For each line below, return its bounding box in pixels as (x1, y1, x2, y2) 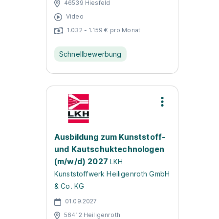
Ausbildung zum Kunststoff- (54, 132, 166, 142)
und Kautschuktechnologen (54, 144, 164, 154)
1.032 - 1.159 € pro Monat (67, 26, 140, 34)
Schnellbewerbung (59, 50, 122, 58)
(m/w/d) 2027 (54, 156, 108, 166)
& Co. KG (54, 182, 85, 190)
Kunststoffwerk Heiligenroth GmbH (54, 170, 170, 178)
